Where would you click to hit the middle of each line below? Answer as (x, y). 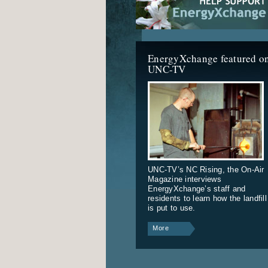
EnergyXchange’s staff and (197, 188)
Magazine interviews (185, 179)
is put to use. (172, 208)
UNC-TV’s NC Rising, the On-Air (206, 169)
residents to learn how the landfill (207, 198)
